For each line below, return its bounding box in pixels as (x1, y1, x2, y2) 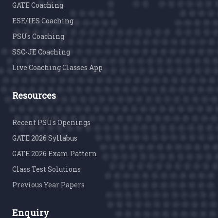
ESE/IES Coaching (12, 16, 73, 26)
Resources (12, 90, 56, 102)
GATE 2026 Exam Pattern (12, 149, 97, 159)
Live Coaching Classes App (12, 63, 103, 73)
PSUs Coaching (12, 32, 64, 41)
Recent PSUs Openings (12, 118, 91, 127)
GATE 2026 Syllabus (12, 133, 77, 143)
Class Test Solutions (12, 164, 81, 174)
